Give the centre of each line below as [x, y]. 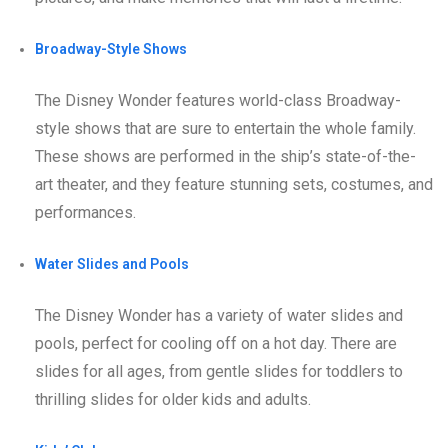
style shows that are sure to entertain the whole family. [225, 129]
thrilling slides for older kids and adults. [173, 400]
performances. [85, 213]
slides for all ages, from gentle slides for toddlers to [219, 372]
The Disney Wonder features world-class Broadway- [218, 101]
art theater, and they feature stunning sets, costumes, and [234, 185]
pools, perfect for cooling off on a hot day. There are [216, 344]
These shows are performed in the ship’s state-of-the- [225, 157]
